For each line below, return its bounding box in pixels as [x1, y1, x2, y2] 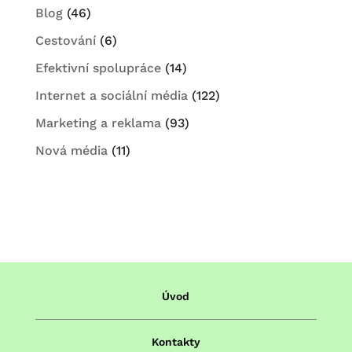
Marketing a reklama [35, 115, 161, 130]
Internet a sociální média [35, 87, 188, 103]
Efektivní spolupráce [35, 60, 161, 75]
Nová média [35, 142, 108, 158]
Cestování [35, 32, 96, 48]
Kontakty [151, 335, 200, 348]
